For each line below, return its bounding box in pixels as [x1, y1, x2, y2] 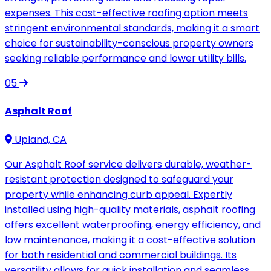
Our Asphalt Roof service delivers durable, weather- [5, 157, 252, 171]
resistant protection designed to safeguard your [5, 172, 233, 186]
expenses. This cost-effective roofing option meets [5, 6, 248, 21]
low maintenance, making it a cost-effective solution [5, 232, 255, 247]
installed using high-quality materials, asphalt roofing [5, 202, 255, 217]
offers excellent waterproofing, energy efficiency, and [5, 217, 261, 232]
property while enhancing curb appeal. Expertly [5, 187, 232, 201]
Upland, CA [12, 132, 67, 146]
